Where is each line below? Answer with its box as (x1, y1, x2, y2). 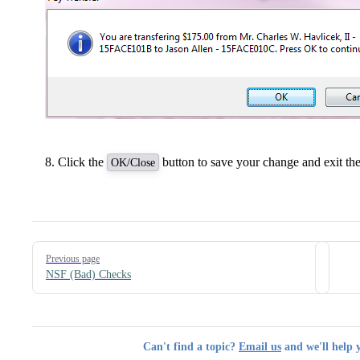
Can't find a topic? (143, 340, 239, 354)
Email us (239, 340, 281, 354)
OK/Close (111, 156, 155, 170)
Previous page (46, 253, 100, 265)
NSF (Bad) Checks (46, 268, 131, 281)
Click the (58, 155, 107, 170)
